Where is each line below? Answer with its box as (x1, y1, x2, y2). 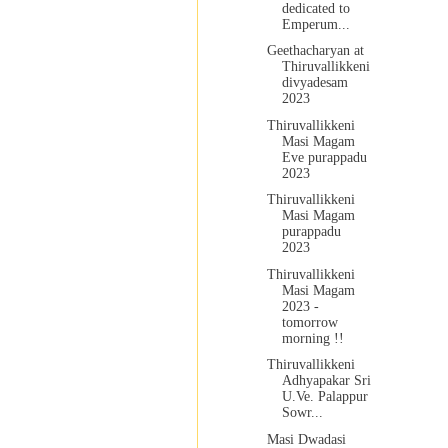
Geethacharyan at (266, 43, 364, 59)
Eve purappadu (281, 149, 367, 165)
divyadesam (281, 75, 348, 91)
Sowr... (281, 405, 323, 421)
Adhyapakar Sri (281, 373, 371, 389)
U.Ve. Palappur (281, 389, 368, 405)
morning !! (281, 330, 344, 346)
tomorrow (281, 314, 338, 330)
